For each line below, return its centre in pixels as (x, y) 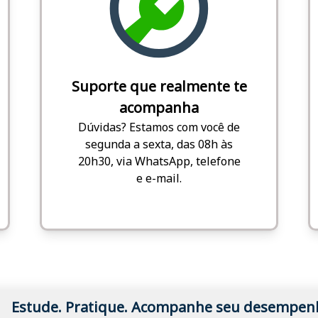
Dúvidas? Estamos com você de (159, 127)
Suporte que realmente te (159, 86)
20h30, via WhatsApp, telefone (159, 161)
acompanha (159, 107)
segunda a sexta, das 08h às (159, 144)
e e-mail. (159, 178)
